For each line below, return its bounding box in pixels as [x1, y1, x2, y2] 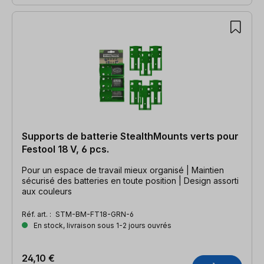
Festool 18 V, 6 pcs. [22, 143, 109, 155]
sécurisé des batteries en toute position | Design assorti [22, 175, 239, 186]
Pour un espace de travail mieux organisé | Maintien [22, 164, 224, 175]
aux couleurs [22, 186, 72, 196]
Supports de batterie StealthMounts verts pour [22, 130, 239, 142]
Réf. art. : [22, 209, 53, 219]
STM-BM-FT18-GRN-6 [55, 209, 134, 219]
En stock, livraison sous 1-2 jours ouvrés [32, 220, 171, 230]
